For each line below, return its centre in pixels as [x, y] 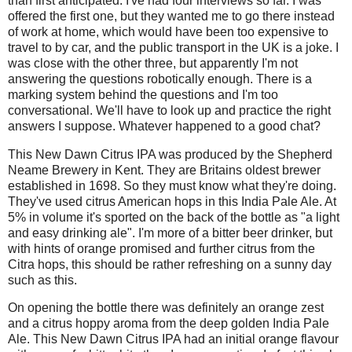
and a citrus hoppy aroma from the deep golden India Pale [169, 324]
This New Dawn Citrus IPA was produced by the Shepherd [170, 154]
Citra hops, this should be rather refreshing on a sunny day [170, 264]
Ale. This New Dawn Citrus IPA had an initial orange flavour [173, 339]
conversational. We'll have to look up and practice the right [169, 110]
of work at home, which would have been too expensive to [168, 31]
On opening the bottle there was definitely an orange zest [166, 308]
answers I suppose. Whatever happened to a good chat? [164, 126]
